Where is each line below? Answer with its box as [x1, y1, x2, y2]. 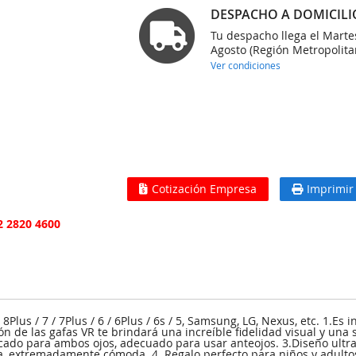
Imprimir [307, 181, 354, 196]
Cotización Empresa [152, 181, 257, 196]
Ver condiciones [211, 59, 281, 72]
